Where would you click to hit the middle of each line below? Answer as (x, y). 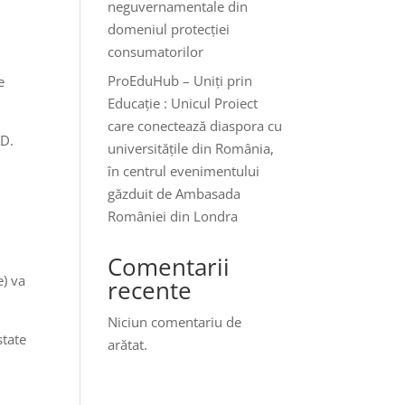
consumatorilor (156, 51)
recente (150, 290)
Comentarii (169, 267)
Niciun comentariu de (175, 322)
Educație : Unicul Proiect (183, 103)
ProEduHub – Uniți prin (180, 80)
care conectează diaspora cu (195, 126)
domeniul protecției (169, 28)
